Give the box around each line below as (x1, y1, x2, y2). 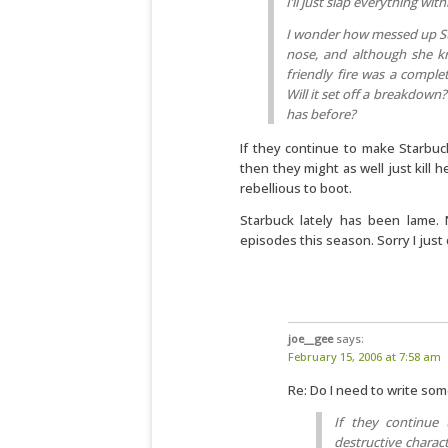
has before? (286, 105, 356, 123)
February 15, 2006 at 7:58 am (288, 349, 441, 364)
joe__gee (288, 331, 333, 346)
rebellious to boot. (240, 179, 352, 197)
